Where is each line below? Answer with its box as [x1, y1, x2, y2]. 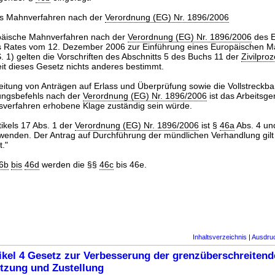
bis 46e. [113, 160, 147, 169]
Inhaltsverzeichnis [193, 233, 247, 241]
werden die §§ [39, 160, 99, 169]
